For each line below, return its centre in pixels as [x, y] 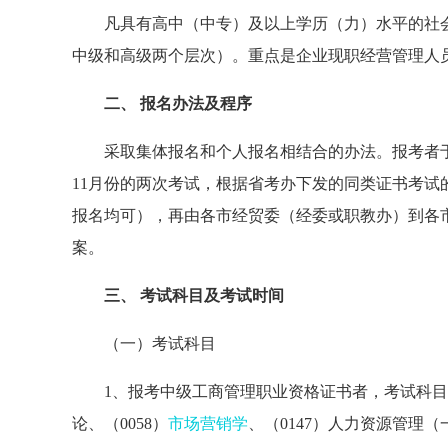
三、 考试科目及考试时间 [178, 295]
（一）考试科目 [144, 343]
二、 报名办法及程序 [162, 103]
